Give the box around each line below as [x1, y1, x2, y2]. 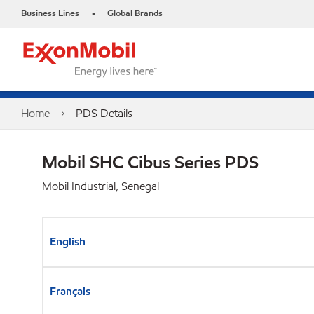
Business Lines [21, 7, 79, 20]
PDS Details [75, 106, 132, 121]
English [50, 234, 86, 249]
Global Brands [107, 7, 163, 20]
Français [50, 284, 90, 299]
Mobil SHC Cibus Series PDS [42, 151, 259, 173]
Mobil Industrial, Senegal [42, 179, 159, 193]
